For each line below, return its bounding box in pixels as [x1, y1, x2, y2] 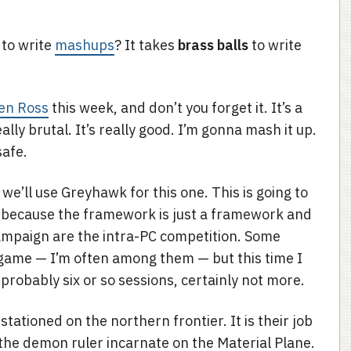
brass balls [178, 36, 248, 54]
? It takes [114, 36, 178, 54]
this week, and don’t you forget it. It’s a [49, 99, 302, 117]
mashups [55, 36, 114, 54]
